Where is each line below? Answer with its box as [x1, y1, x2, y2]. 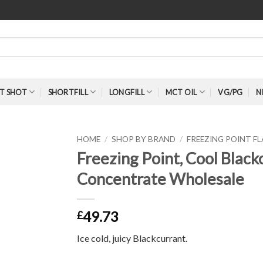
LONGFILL [109, 87, 144, 97]
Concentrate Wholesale [76, 168, 244, 188]
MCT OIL [165, 87, 197, 97]
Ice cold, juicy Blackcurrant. [76, 232, 187, 244]
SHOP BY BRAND [111, 134, 176, 144]
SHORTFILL [48, 87, 88, 97]
